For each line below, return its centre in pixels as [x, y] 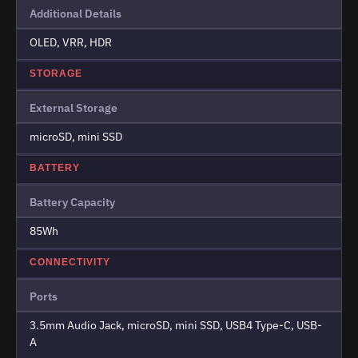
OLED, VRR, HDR [71, 43]
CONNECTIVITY [70, 263]
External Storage [74, 108]
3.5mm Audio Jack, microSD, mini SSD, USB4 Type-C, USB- [176, 326]
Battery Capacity [72, 203]
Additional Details [76, 14]
